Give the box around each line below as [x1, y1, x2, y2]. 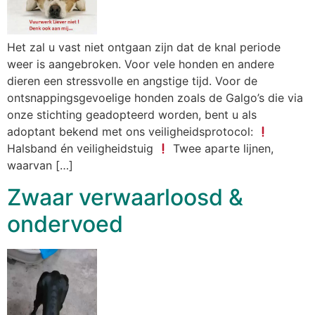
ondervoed [7, 210, 123, 238]
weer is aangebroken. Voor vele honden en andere [7, 57, 274, 72]
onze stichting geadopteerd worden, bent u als [7, 108, 257, 122]
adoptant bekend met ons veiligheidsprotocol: [7, 124, 257, 139]
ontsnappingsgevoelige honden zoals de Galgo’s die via [7, 91, 303, 105]
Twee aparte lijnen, [169, 141, 274, 156]
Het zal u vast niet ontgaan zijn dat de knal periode [7, 40, 281, 55]
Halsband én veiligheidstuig [7, 141, 157, 156]
